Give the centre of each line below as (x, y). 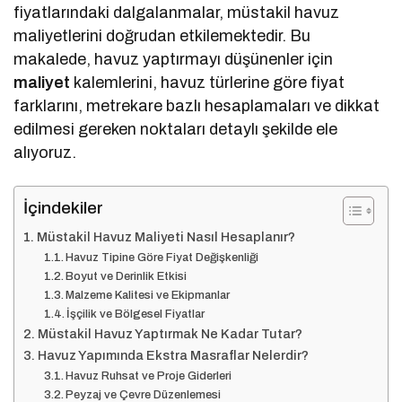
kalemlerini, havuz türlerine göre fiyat (208, 83)
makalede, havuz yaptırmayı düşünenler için (174, 60)
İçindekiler (63, 208)
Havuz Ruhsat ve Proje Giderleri (149, 376)
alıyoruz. (45, 153)
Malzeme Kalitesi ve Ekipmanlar (148, 296)
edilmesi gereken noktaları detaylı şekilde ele (176, 130)
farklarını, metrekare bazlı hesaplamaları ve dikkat (197, 106)
